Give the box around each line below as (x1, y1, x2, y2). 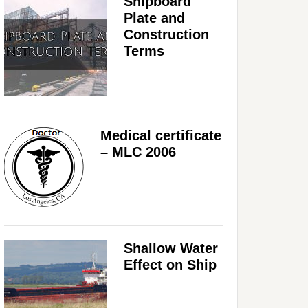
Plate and (124, 10, 185, 25)
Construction (124, 26, 209, 42)
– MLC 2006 (100, 144, 176, 159)
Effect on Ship (124, 256, 217, 272)
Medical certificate (100, 127, 221, 143)
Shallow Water (124, 240, 218, 256)
